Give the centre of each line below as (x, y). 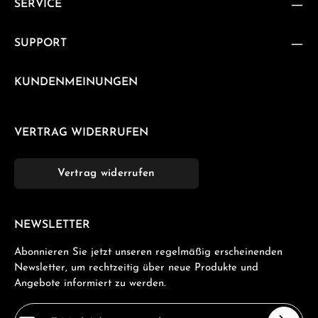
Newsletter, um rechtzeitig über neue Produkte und (136, 268)
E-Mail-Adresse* (52, 310)
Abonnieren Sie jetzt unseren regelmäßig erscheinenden (148, 253)
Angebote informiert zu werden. (90, 284)
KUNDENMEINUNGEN (76, 83)
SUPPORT (40, 44)
